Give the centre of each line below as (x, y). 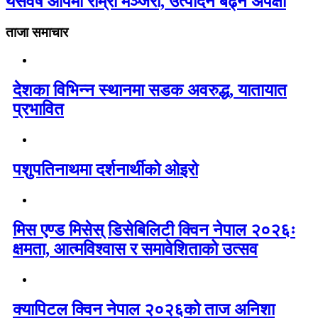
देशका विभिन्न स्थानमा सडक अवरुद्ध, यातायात (150, 91)
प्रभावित (38, 110)
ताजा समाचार (37, 33)
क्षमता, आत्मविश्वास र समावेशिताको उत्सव (135, 249)
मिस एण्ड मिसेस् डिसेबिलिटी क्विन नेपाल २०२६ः (154, 230)
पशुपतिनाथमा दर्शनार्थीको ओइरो (105, 169)
